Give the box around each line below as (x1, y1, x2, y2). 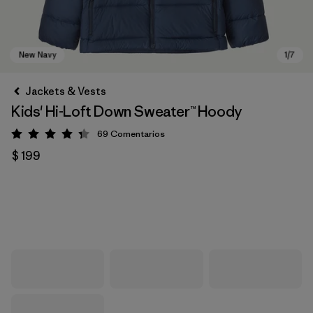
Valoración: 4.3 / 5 (51, 129, 136, 143)
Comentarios (110, 128, 165, 140)
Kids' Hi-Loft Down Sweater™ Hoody (11, 102, 242, 121)
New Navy (26, 205, 80, 219)
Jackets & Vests (25, 85, 106, 98)
